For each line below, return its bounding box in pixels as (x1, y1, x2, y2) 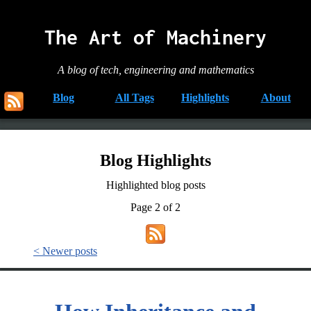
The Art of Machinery (44, 26, 267, 49)
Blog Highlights (100, 151, 211, 169)
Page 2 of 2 (131, 201, 180, 213)
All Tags (115, 92, 154, 104)
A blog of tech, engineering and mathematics (57, 63, 254, 76)
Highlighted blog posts (106, 178, 205, 191)
